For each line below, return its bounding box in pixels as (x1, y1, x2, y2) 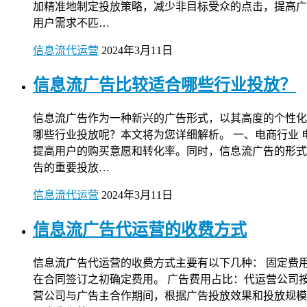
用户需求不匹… (33, 17, 110, 29)
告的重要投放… (33, 162, 110, 174)
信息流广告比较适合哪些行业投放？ (33, 76, 296, 95)
